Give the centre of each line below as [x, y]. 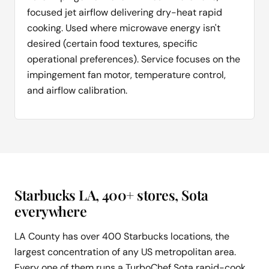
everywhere [51, 211]
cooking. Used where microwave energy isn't [124, 28]
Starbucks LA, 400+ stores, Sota [111, 195]
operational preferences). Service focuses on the [134, 59]
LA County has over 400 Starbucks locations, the [122, 236]
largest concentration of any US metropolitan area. [125, 252]
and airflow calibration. [77, 90]
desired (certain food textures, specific [112, 43]
